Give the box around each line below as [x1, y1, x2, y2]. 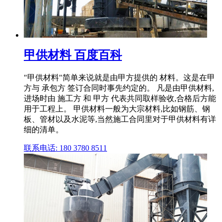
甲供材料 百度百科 [24, 49, 122, 62]
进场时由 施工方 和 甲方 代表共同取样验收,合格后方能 [24, 94, 216, 103]
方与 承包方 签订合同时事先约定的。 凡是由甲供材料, [24, 84, 214, 93]
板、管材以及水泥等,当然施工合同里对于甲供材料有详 [24, 115, 216, 124]
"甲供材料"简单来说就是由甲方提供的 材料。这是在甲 [24, 73, 215, 82]
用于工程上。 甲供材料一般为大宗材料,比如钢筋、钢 [24, 105, 210, 113]
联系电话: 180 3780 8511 [24, 144, 107, 153]
